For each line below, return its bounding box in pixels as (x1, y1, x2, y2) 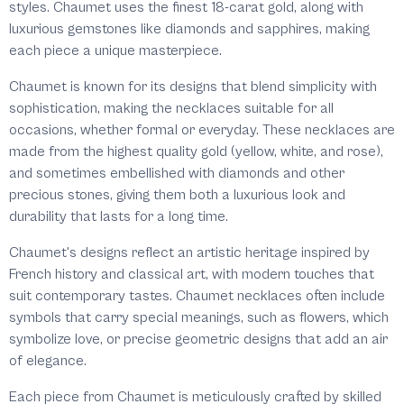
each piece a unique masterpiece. (9, 42, 222, 60)
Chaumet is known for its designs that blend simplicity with (9, 78, 377, 96)
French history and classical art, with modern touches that (9, 266, 374, 283)
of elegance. (9, 353, 87, 370)
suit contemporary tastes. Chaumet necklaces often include (9, 288, 385, 305)
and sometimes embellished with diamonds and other (9, 165, 344, 182)
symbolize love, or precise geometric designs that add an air (9, 331, 388, 348)
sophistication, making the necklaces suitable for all (9, 100, 334, 117)
